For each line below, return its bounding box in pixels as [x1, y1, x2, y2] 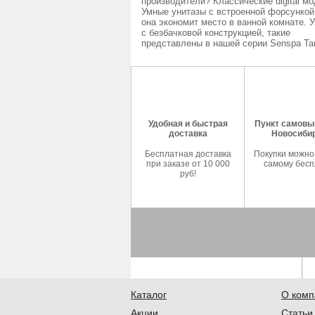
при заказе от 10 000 [146, 159, 230, 169]
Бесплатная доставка [144, 149, 231, 159]
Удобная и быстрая [148, 119, 228, 129]
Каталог [131, 289, 167, 300]
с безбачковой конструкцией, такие [141, 27, 290, 38]
